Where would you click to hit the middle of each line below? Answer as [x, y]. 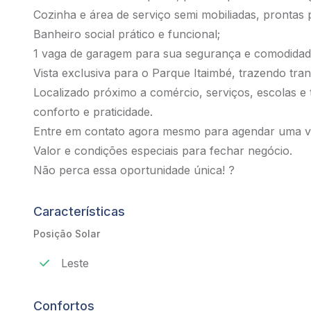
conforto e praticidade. [93, 112]
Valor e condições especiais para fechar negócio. [163, 151]
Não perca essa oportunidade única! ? [134, 170]
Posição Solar [67, 234]
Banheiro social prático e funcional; [127, 34]
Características [79, 211]
